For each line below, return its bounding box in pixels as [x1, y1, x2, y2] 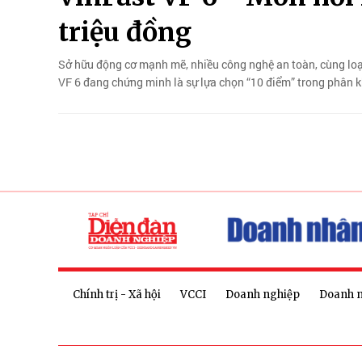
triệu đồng [58, 16, 192, 49]
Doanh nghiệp [225, 288, 300, 302]
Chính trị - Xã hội [73, 288, 161, 302]
